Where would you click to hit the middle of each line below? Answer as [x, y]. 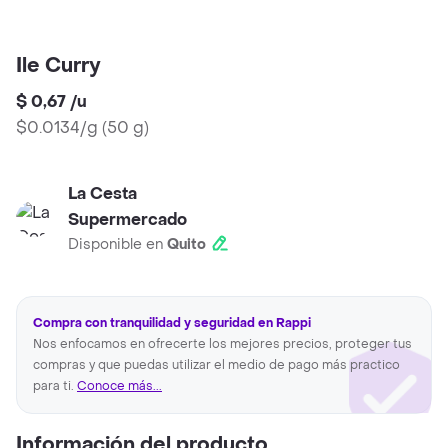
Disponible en [117, 245]
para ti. [55, 386]
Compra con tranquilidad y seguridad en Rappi [172, 323]
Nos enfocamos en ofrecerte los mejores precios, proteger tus [222, 344]
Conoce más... [119, 386]
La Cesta [102, 194]
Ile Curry [58, 66]
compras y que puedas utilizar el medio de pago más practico [216, 365]
